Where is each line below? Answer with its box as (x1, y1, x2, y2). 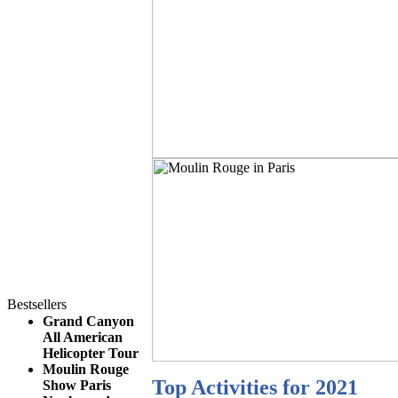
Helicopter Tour (43, 346, 139, 361)
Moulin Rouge (43, 362, 129, 377)
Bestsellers (7, 297, 67, 312)
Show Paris (43, 378, 111, 393)
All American (43, 330, 123, 345)
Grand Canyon (43, 314, 134, 329)
